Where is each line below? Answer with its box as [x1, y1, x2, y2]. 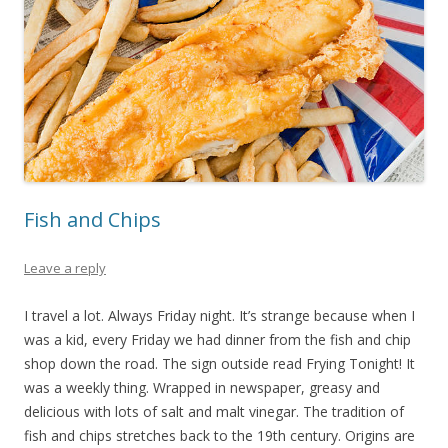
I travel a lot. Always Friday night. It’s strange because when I [24, 306, 415, 326]
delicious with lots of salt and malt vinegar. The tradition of [24, 402, 404, 422]
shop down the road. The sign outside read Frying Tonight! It [24, 354, 415, 374]
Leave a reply [24, 259, 106, 278]
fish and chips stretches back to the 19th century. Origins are [24, 426, 415, 446]
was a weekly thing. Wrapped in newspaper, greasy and [24, 378, 380, 398]
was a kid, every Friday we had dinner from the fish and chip [24, 330, 411, 350]
